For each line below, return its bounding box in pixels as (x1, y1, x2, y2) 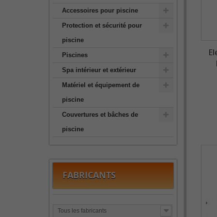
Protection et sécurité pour (62, 22, 142, 29)
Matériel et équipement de (62, 81, 139, 89)
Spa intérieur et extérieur (62, 66, 136, 74)
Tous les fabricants (58, 207, 107, 214)
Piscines (62, 51, 88, 59)
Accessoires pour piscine (62, 7, 138, 14)
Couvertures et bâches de (62, 111, 138, 118)
